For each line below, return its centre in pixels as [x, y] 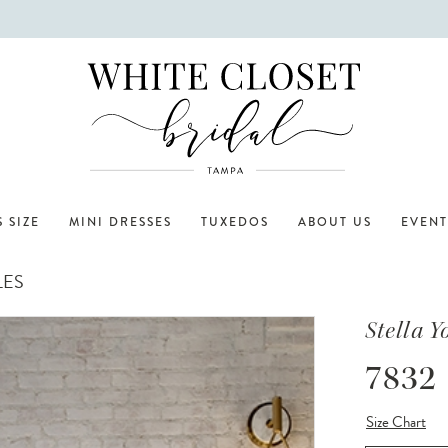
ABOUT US [335, 222]
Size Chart [396, 421]
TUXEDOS [235, 222]
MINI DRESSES [120, 222]
